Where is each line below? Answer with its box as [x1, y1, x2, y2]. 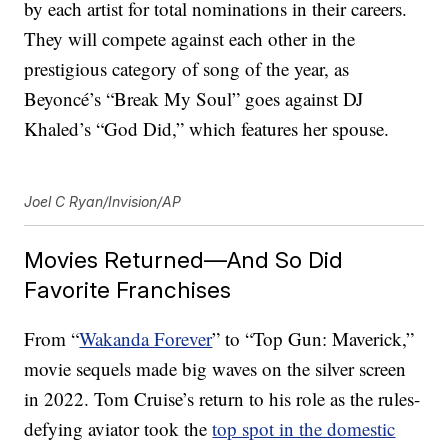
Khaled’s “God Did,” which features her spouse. [24, 116, 390, 142]
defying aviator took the [24, 416, 213, 442]
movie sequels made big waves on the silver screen [24, 356, 407, 382]
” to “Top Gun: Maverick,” [212, 326, 415, 352]
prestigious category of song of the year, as [24, 56, 350, 82]
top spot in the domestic [212, 416, 396, 442]
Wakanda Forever [79, 326, 213, 352]
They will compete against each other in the [24, 26, 356, 52]
